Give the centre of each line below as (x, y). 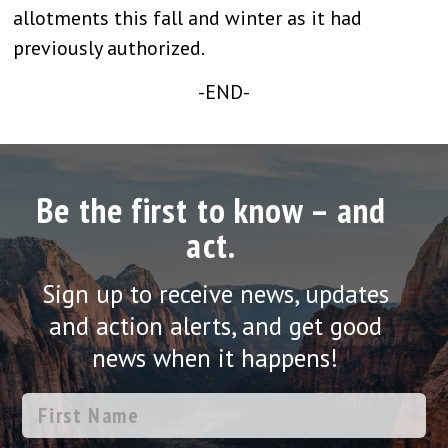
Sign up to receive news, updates (215, 294)
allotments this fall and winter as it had (188, 17)
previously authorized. (109, 47)
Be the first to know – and (211, 209)
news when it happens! (215, 358)
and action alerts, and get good (215, 326)
